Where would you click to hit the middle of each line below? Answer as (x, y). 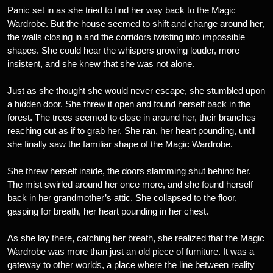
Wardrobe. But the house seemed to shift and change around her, (136, 23)
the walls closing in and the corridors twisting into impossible (126, 37)
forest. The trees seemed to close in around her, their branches (132, 117)
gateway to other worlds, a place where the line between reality (131, 265)
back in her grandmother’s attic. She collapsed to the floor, (122, 198)
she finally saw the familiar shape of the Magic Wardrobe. (120, 144)
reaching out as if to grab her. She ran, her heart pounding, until (131, 131)
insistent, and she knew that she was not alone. (101, 64)
